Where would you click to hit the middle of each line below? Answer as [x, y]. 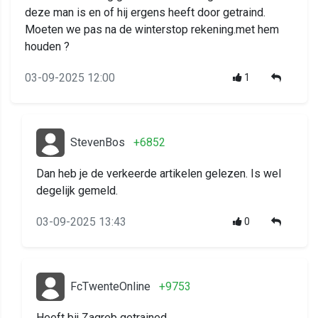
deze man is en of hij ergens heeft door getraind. [145, 13]
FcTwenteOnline [110, 287]
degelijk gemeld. [77, 191]
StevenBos [98, 143]
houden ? [47, 47]
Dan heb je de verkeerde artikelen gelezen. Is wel [159, 174]
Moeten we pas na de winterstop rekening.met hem [152, 30]
